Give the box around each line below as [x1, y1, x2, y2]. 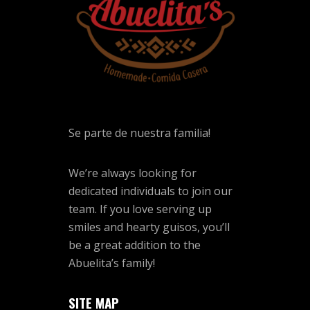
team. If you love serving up [69, 201, 212, 217]
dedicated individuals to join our [69, 183, 232, 199]
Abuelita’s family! [69, 255, 155, 271]
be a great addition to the [69, 237, 201, 253]
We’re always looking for [69, 165, 197, 181]
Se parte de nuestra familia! [69, 125, 210, 140]
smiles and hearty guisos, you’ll [69, 219, 230, 235]
